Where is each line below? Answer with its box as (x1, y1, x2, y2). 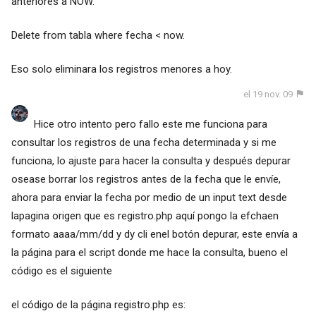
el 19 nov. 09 (243, 88, 293, 99)
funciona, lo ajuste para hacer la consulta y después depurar (11, 154, 291, 168)
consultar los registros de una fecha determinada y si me (11, 136, 276, 150)
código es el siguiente (11, 265, 112, 278)
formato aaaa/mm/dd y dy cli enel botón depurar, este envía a (11, 228, 298, 241)
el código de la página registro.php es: (11, 298, 186, 312)
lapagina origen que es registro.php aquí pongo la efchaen (11, 209, 279, 223)
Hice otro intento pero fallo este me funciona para (33, 118, 267, 131)
